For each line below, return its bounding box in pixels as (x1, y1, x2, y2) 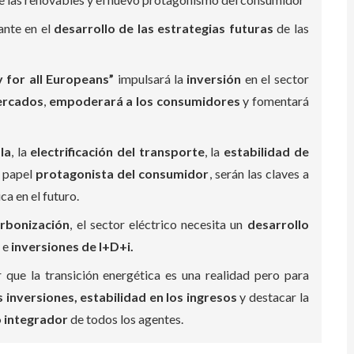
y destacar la (236, 289, 309, 304)
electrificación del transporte (30, 144, 205, 159)
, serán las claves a (209, 166, 309, 181)
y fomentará (243, 93, 309, 108)
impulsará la (114, 71, 187, 86)
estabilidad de (224, 144, 309, 159)
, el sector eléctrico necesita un (70, 217, 247, 232)
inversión (186, 71, 242, 86)
